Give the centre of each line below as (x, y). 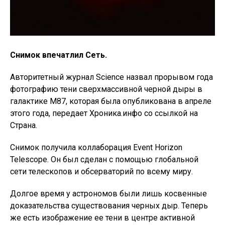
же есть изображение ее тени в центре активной (102, 218)
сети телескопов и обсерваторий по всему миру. (101, 172)
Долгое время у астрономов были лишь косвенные (108, 194)
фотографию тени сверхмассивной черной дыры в (106, 89)
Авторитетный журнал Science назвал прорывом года (111, 77)
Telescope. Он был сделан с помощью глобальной (104, 160)
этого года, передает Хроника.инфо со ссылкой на (104, 114)
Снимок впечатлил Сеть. (59, 55)
